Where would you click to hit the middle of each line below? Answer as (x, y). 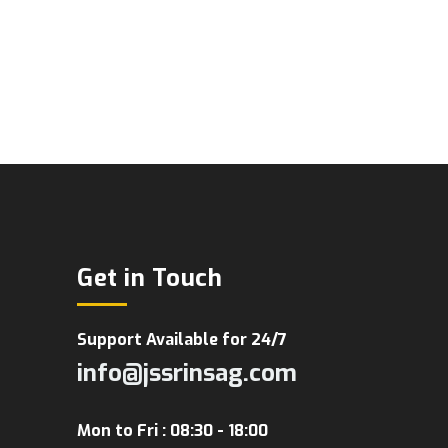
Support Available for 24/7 (182, 340)
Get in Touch (149, 278)
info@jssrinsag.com (187, 373)
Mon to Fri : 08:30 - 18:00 (172, 431)
